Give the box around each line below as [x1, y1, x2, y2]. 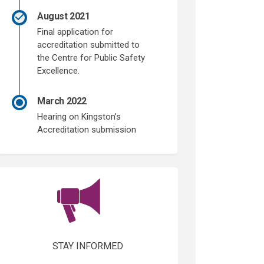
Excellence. [37, 65, 80, 76]
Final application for [37, 26, 114, 37]
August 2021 [37, 10, 90, 22]
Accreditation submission [37, 124, 137, 135]
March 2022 [37, 95, 87, 107]
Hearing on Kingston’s [37, 111, 121, 122]
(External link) [121, 176, 173, 187]
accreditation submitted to [37, 39, 140, 50]
